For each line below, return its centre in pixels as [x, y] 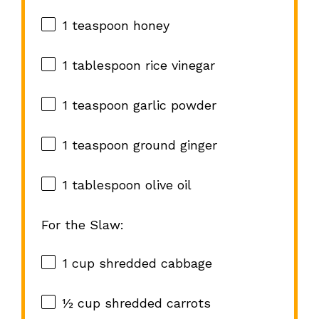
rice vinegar [178, 66]
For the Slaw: [82, 225]
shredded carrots [155, 303]
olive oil [166, 185]
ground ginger [173, 145]
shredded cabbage [153, 263]
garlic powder [172, 105]
